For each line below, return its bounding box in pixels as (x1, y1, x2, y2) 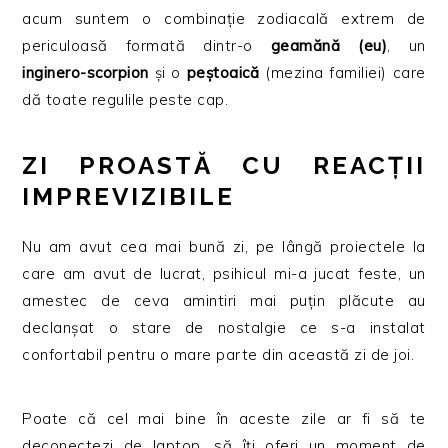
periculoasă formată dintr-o (22, 36, 271, 56)
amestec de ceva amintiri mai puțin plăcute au (22, 291, 426, 311)
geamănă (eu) (270, 36, 388, 56)
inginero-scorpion (22, 63, 149, 83)
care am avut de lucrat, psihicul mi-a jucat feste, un (22, 264, 426, 284)
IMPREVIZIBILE (22, 182, 236, 212)
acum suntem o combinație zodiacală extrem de (22, 9, 426, 29)
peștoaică (180, 63, 260, 83)
